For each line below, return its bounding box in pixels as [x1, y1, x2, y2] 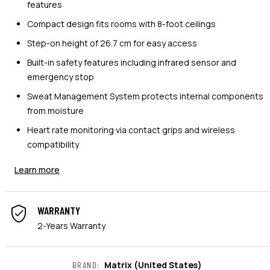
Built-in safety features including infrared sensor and [27, 56, 236, 68]
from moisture [27, 104, 84, 116]
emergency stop [27, 71, 94, 83]
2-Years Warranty [37, 219, 105, 231]
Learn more [14, 163, 60, 175]
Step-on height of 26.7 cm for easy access [27, 37, 197, 49]
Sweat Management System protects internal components [27, 90, 263, 102]
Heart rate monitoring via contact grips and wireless [27, 124, 235, 136]
